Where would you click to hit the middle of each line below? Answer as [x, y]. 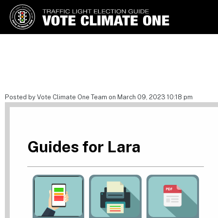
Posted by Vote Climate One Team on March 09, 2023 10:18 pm [99, 97]
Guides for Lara [84, 146]
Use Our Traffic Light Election [50, 50]
